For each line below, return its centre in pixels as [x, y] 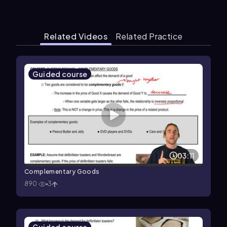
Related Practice [149, 36]
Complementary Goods [62, 172]
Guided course [60, 74]
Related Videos [76, 36]
